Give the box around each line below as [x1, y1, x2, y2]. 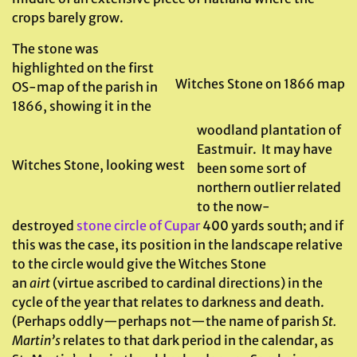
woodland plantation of [197, 121, 341, 138]
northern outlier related [197, 178, 341, 195]
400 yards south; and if [200, 217, 343, 233]
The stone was [12, 41, 99, 57]
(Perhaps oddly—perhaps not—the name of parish [12, 312, 322, 329]
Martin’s [12, 331, 61, 348]
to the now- [197, 198, 270, 214]
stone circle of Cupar [76, 217, 200, 233]
